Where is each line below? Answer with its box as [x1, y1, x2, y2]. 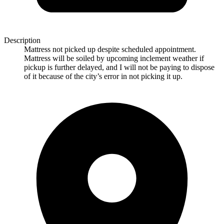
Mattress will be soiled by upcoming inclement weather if [24, 53, 204, 62]
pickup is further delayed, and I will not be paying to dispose [24, 62, 214, 71]
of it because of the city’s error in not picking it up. [24, 71, 182, 80]
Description [4, 35, 40, 44]
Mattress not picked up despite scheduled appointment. [24, 44, 196, 53]
